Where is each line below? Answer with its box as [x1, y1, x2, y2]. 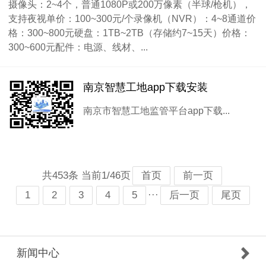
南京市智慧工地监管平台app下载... [83, 105, 230, 116]
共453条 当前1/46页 [42, 170, 131, 181]
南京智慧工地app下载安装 [83, 81, 208, 93]
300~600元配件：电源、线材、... [8, 42, 148, 52]
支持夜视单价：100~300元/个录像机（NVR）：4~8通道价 [8, 13, 256, 24]
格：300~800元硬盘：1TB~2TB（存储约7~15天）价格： [8, 27, 251, 38]
